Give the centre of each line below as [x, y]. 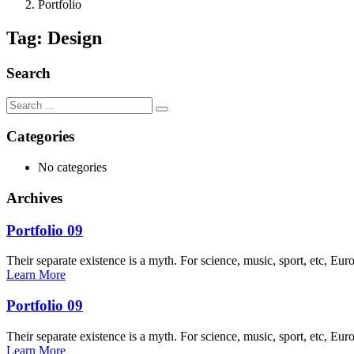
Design [75, 38]
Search [28, 73]
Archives [34, 198]
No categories [72, 168]
